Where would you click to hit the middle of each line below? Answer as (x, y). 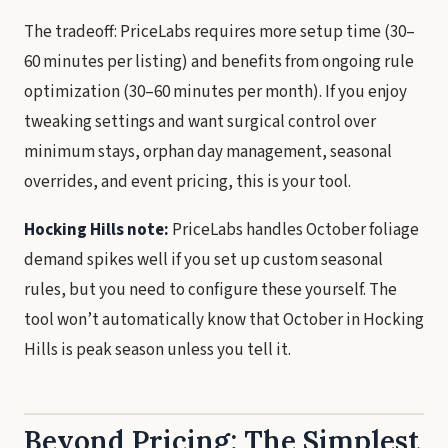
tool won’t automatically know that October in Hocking (224, 320)
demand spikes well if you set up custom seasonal (203, 260)
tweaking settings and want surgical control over (200, 122)
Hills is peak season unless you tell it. (157, 350)
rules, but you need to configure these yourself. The (210, 290)
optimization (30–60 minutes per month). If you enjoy (215, 92)
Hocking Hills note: (96, 230)
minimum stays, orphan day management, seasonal (208, 152)
